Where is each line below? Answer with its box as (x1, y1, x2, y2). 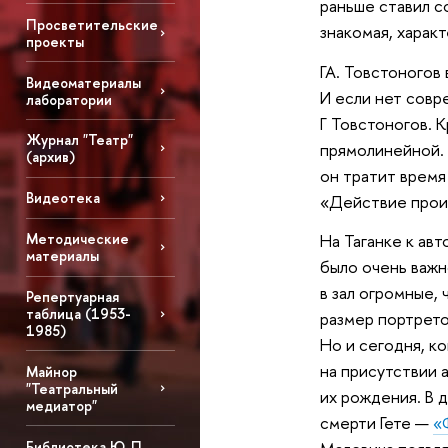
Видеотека (25, 188, 100, 208)
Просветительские (25, 14, 158, 34)
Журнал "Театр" (25, 130, 133, 150)
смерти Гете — (319, 411, 433, 435)
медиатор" (25, 395, 97, 415)
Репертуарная (25, 287, 119, 307)
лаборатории (25, 89, 112, 109)
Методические (25, 229, 129, 249)
